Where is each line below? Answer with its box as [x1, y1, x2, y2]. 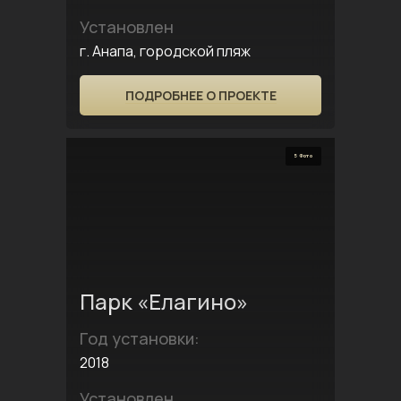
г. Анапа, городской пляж [80, 41, 251, 61]
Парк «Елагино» [80, 286, 248, 316]
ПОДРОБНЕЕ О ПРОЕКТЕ [124, 87, 277, 104]
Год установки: [80, 328, 200, 349]
